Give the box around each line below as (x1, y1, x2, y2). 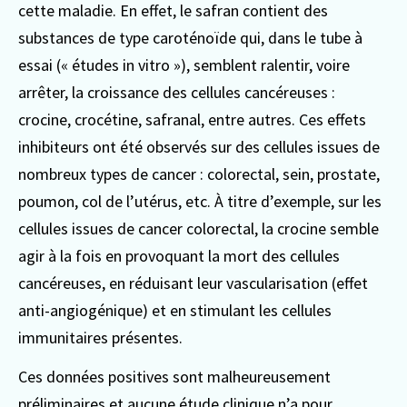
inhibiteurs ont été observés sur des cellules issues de (18, 135, 380, 157)
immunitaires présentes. (18, 326, 183, 348)
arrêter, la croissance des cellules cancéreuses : (18, 81, 335, 103)
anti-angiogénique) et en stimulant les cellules (18, 299, 332, 321)
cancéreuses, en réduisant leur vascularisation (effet (18, 272, 368, 293)
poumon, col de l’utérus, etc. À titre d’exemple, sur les (18, 190, 382, 212)
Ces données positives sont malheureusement (18, 366, 331, 387)
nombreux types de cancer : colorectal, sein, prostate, (18, 163, 380, 184)
